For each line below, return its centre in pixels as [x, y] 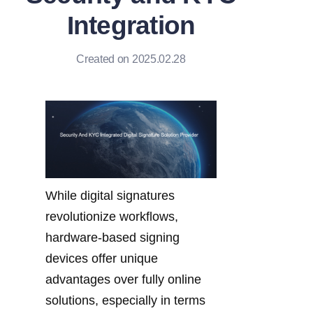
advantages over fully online [123, 279]
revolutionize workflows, [112, 216]
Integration [131, 26]
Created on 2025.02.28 [131, 59]
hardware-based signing [112, 237]
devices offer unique [102, 258]
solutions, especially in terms [125, 300]
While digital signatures [110, 195]
